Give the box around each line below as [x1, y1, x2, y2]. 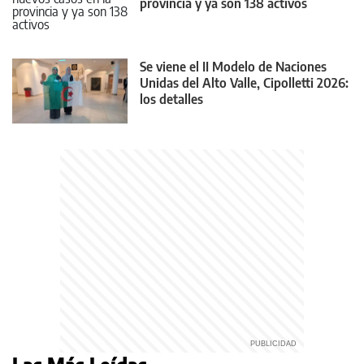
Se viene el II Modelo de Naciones [140, 58, 327, 75]
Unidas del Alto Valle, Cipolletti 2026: [140, 74, 349, 91]
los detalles [140, 90, 203, 107]
